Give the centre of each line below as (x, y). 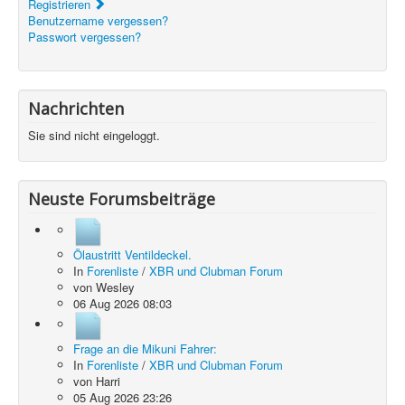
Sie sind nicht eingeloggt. (94, 135)
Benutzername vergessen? (98, 20)
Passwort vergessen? (85, 37)
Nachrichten (76, 108)
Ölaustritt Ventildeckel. (132, 254)
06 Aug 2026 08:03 (122, 303)
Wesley (115, 287)
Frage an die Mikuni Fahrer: (145, 348)
